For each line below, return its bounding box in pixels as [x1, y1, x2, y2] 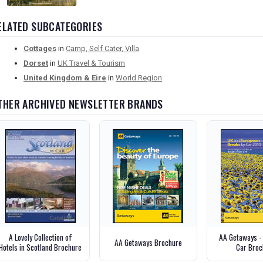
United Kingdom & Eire [23, 73, 106, 83]
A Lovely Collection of [8, 231, 72, 244]
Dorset [23, 59, 48, 68]
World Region [116, 73, 162, 83]
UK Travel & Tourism [58, 59, 125, 68]
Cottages [23, 44, 56, 53]
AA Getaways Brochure [114, 236, 182, 248]
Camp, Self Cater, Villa [66, 44, 139, 53]
